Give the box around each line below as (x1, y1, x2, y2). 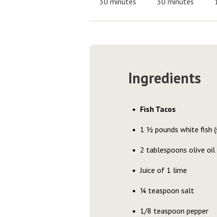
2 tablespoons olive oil (139, 145, 215, 155)
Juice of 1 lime (139, 165, 187, 175)
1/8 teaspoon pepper (139, 206, 208, 216)
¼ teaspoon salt (139, 186, 194, 195)
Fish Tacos (139, 104, 176, 114)
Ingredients (128, 68, 201, 87)
